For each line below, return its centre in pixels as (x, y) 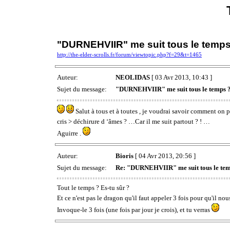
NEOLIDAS (133, 78)
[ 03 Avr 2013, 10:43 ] (181, 78)
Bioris (124, 156)
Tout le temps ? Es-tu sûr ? (93, 187)
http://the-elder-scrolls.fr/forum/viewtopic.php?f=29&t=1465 (129, 55)
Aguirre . (70, 133)
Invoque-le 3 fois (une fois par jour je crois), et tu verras (134, 209)
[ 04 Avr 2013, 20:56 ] (165, 156)
